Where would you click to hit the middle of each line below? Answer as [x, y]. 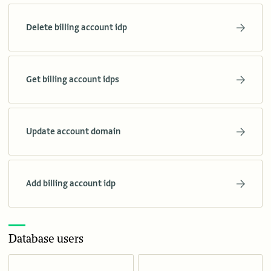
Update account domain [73, 132]
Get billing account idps [73, 80]
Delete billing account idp [77, 28]
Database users [46, 239]
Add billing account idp [71, 184]
